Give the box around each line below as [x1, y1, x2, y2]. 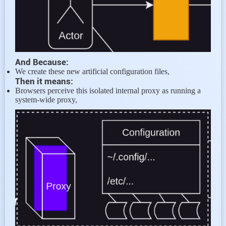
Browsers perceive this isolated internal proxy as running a [15, 86, 201, 95]
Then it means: [15, 76, 73, 86]
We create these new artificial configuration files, [15, 67, 169, 76]
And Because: [15, 56, 69, 67]
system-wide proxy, [15, 95, 77, 104]
